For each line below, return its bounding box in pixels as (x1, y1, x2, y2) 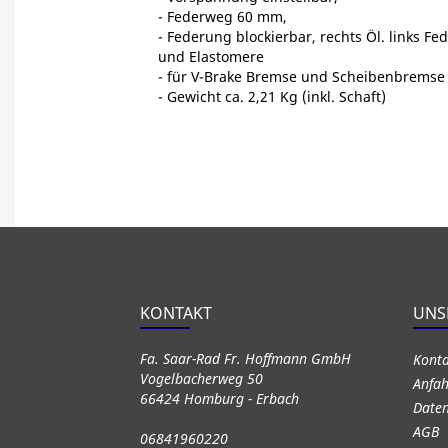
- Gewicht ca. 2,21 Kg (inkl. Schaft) (157, 87, 386, 106)
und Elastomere (157, 47, 264, 66)
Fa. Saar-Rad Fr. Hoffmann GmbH (139, 349, 351, 368)
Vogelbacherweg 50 (139, 369, 263, 388)
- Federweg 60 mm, (157, 7, 287, 26)
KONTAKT (139, 302, 212, 324)
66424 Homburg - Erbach (139, 389, 299, 408)
